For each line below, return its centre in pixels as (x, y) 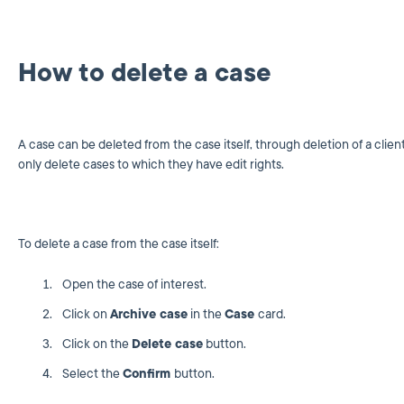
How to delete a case (144, 73)
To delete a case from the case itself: (118, 244)
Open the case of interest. (134, 284)
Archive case (148, 315)
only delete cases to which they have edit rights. (151, 164)
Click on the (96, 344)
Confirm (148, 374)
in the (206, 315)
